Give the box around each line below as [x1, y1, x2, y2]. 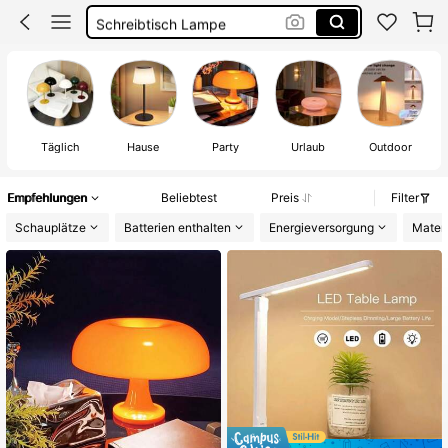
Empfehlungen [7, 190, 87, 206]
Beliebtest [161, 190, 217, 206]
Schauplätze [15, 219, 86, 235]
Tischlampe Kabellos [95, 44, 230, 62]
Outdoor [369, 139, 412, 154]
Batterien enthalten [124, 219, 231, 235]
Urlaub [291, 139, 326, 154]
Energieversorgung [269, 219, 374, 235]
